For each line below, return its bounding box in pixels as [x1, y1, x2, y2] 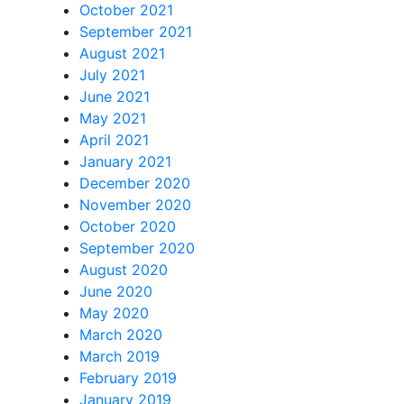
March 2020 [79, 326, 162, 344]
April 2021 [79, 131, 149, 150]
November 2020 [79, 196, 191, 215]
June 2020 [79, 282, 152, 301]
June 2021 [79, 87, 150, 106]
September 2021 [79, 23, 192, 41]
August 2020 [79, 261, 168, 280]
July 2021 [79, 66, 145, 85]
